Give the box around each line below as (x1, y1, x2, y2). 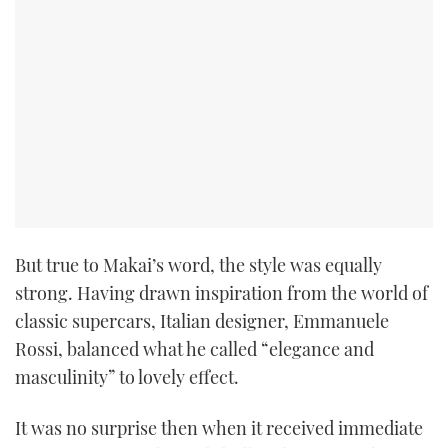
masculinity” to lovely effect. (15, 365, 239, 390)
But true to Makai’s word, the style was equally (15, 253, 382, 278)
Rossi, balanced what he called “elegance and (15, 337, 374, 362)
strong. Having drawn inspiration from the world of (15, 281, 428, 306)
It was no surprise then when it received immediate (15, 416, 423, 441)
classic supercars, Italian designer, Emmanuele (15, 309, 389, 334)
